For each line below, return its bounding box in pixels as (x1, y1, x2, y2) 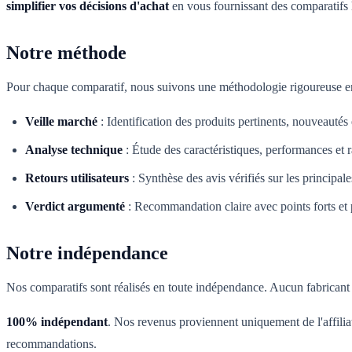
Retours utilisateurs (25, 171, 129, 185)
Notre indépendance (6, 243, 168, 264)
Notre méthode (6, 42, 126, 64)
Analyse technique (25, 143, 123, 157)
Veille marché (25, 115, 97, 129)
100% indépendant (6, 315, 108, 329)
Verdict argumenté (25, 200, 125, 214)
